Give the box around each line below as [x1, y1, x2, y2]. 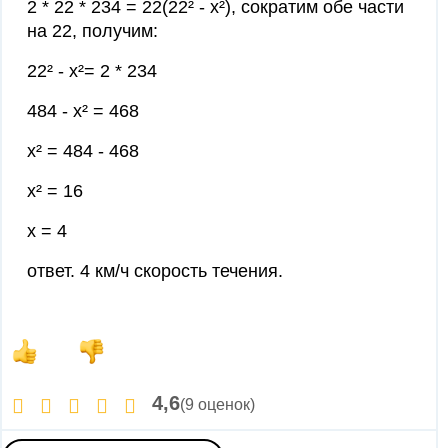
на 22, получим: [27, 21, 158, 41]
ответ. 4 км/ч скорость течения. [27, 261, 283, 281]
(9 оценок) [180, 396, 255, 413]
